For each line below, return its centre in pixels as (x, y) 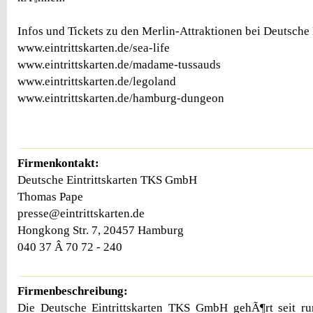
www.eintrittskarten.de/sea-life (94, 48)
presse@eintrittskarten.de (81, 213)
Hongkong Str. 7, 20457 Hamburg (101, 230)
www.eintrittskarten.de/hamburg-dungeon (121, 98)
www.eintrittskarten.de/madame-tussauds (119, 65)
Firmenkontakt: (58, 163)
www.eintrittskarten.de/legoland (97, 81)
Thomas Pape (50, 196)
